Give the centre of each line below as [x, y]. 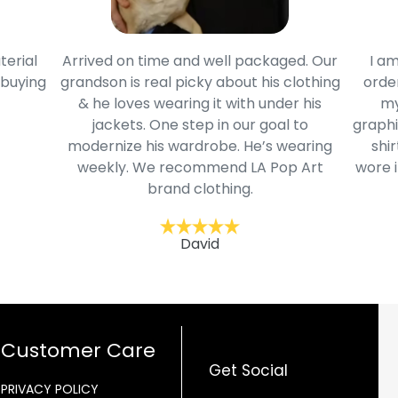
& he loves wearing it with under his [200, 104]
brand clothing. [200, 189]
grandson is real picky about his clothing [200, 83]
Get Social [248, 371]
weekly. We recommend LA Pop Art [200, 168]
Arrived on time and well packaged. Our [200, 61]
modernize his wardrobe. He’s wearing [200, 147]
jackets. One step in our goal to [200, 125]
